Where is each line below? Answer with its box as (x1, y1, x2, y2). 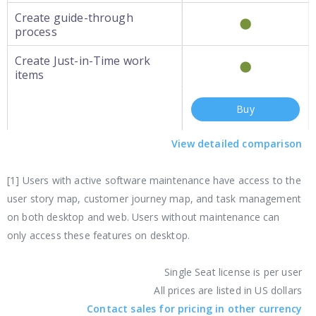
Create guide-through (14, 10, 133, 25)
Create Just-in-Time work (14, 53, 151, 68)
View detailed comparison (171, 137, 302, 150)
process (14, 24, 57, 39)
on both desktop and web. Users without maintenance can (7, 210, 280, 224)
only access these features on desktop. (7, 229, 190, 242)
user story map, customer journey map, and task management (7, 192, 302, 205)
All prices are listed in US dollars (154, 284, 302, 297)
